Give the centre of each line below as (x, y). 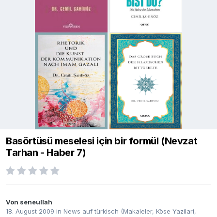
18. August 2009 (30, 211)
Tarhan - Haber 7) (46, 153)
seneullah (36, 202)
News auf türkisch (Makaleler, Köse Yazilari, (130, 211)
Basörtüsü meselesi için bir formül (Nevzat (102, 141)
